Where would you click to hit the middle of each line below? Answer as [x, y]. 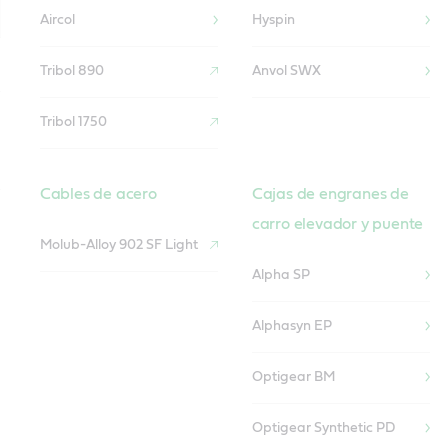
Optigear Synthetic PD [323, 428]
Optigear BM [293, 377]
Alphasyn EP [291, 326]
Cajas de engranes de [330, 193]
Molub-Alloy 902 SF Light [118, 245]
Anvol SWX [286, 71]
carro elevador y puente [337, 223]
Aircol [57, 20]
